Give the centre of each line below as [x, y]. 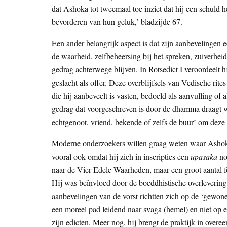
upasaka [205, 157]
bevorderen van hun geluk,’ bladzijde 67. [117, 22]
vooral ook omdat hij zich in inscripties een [121, 157]
